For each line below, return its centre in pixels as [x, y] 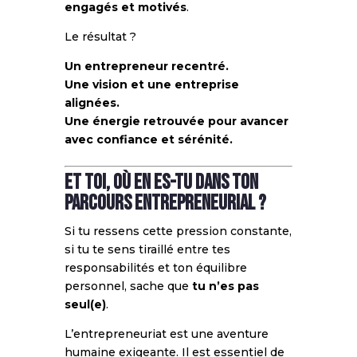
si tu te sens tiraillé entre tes [147, 249]
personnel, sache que [128, 286]
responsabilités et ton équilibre [155, 267]
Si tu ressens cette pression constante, [178, 231]
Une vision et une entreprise [151, 84]
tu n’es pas [225, 286]
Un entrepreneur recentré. [146, 66]
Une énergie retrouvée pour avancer [176, 121]
